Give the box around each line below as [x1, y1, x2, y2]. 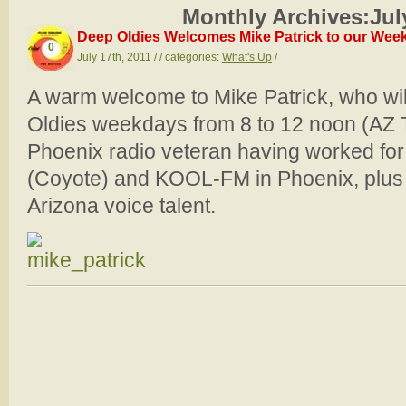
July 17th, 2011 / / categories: [77, 51, 222, 63]
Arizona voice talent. [27, 194, 216, 217]
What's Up [222, 51, 272, 63]
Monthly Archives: [182, 5, 370, 29]
